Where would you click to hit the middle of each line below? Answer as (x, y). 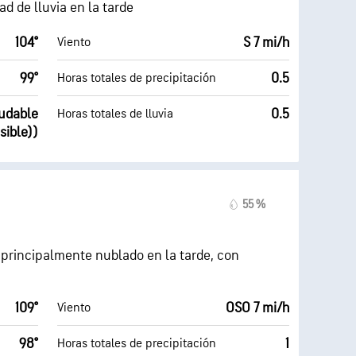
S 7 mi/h (266, 43)
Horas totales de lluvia (115, 114)
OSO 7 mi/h (257, 308)
